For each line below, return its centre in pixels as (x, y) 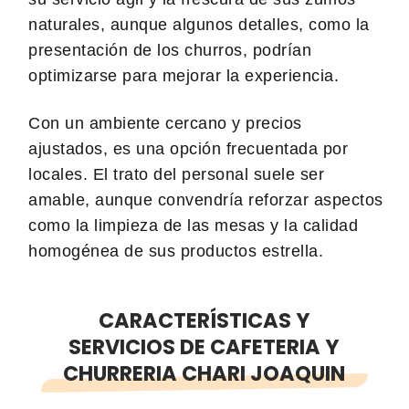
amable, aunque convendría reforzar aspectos (206, 199)
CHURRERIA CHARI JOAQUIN (204, 373)
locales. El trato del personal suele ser (176, 174)
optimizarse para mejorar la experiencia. (184, 75)
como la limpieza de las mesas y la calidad (193, 225)
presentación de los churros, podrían (170, 50)
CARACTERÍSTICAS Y (204, 320)
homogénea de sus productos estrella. (176, 251)
